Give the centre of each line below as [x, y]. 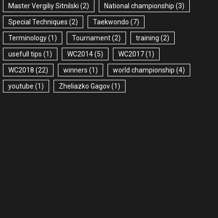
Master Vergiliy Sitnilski [44, 6]
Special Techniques [38, 22]
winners [75, 70]
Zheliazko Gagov [84, 86]
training [147, 38]
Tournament [91, 38]
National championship [139, 6]
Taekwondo [111, 22]
